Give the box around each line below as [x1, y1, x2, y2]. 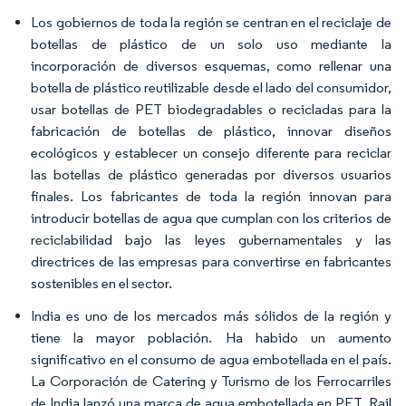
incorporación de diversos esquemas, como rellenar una [31, 56, 391, 74]
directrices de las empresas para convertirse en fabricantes [31, 252, 391, 270]
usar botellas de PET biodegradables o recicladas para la [31, 100, 391, 118]
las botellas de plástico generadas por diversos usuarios [31, 165, 391, 183]
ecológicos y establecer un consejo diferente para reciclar [31, 143, 391, 161]
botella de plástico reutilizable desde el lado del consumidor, [31, 78, 391, 96]
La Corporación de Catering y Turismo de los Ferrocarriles [31, 372, 391, 390]
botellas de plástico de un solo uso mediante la [31, 34, 391, 53]
